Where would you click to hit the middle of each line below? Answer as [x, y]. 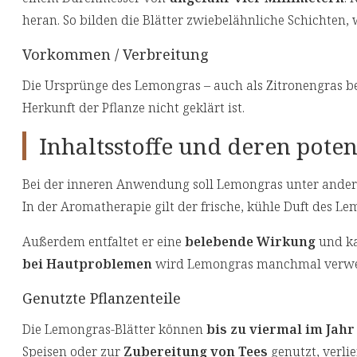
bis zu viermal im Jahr [280, 330]
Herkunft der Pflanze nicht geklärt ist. [135, 108]
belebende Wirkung [250, 242]
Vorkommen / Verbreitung [116, 55]
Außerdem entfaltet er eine [104, 242]
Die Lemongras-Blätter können [114, 330]
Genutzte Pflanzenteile [102, 298]
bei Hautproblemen [87, 264]
